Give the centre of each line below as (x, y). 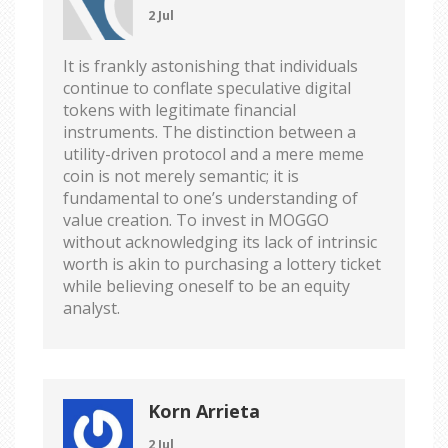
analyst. (91, 307)
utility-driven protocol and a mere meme (213, 153)
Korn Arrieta (204, 410)
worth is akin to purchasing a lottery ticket (222, 263)
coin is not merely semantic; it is (181, 175)
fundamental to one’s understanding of (210, 197)
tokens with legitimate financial (179, 109)
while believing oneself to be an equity (206, 285)
